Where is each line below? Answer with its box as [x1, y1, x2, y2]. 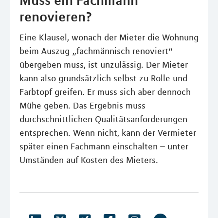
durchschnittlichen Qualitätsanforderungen [19, 114, 187, 125]
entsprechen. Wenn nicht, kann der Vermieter [19, 127, 196, 138]
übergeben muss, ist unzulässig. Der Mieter [19, 59, 188, 70]
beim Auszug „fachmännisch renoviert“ [19, 46, 173, 56]
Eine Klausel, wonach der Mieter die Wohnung [19, 32, 199, 43]
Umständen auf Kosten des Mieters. [19, 155, 158, 165]
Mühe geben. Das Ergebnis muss [19, 100, 145, 111]
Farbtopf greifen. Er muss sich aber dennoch [19, 87, 191, 97]
